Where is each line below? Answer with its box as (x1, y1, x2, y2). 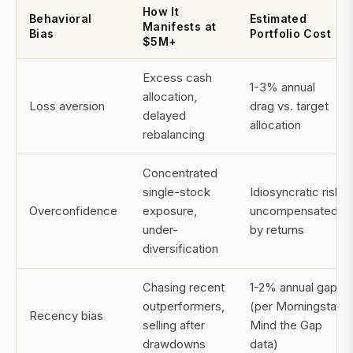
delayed (143, 108, 186, 124)
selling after (143, 318, 205, 333)
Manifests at (143, 20, 217, 34)
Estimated (250, 12, 307, 26)
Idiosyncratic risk (250, 184, 341, 200)
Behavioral (29, 12, 92, 26)
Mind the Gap (250, 318, 322, 333)
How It (143, 5, 180, 19)
